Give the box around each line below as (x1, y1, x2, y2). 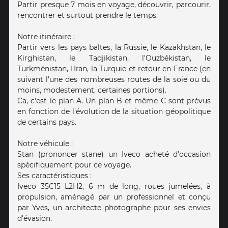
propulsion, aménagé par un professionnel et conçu (17, 192, 211, 202)
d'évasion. (17, 214, 52, 223)
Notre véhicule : (17, 139, 73, 149)
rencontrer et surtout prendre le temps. (17, 11, 158, 20)
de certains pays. (17, 118, 76, 127)
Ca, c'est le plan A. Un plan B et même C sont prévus (17, 96, 211, 106)
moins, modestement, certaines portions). (17, 85, 166, 95)
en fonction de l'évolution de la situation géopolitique (17, 107, 211, 117)
